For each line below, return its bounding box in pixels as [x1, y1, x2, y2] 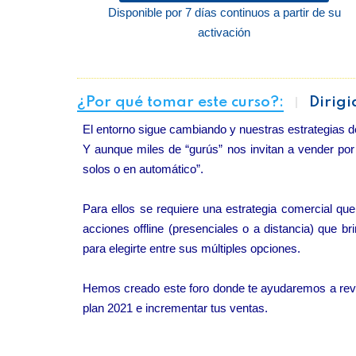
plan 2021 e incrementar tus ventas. [83, 301, 268, 315]
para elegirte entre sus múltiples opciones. [83, 242, 300, 255]
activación [198, 25, 250, 39]
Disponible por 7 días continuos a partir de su [107, 6, 341, 19]
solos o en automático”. [83, 162, 203, 176]
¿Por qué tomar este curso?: [77, 95, 284, 110]
